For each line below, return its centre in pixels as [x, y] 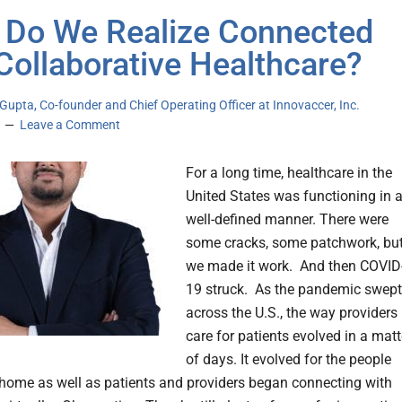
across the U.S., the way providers [292, 313]
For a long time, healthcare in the [289, 173]
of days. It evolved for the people [288, 360]
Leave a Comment [70, 125]
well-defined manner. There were [287, 220]
